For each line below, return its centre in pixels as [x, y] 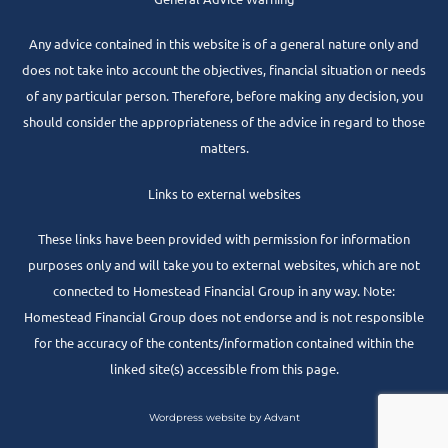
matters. [224, 148]
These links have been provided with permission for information [224, 239]
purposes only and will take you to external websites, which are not [224, 265]
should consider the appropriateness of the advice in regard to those [224, 122]
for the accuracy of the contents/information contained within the [224, 343]
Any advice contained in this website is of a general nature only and [224, 44]
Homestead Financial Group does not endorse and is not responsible [224, 317]
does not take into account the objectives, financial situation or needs [224, 70]
